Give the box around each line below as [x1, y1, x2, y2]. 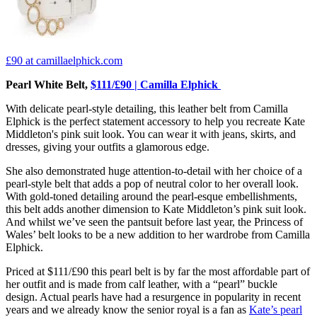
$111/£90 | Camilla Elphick [91, 79, 221, 91]
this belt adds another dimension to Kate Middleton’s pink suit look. [6, 203, 306, 216]
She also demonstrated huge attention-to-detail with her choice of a [6, 165, 302, 178]
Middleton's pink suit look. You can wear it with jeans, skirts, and [6, 128, 296, 141]
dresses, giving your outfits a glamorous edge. [6, 141, 209, 154]
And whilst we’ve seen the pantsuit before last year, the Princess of [6, 216, 303, 229]
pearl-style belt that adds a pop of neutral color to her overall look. [6, 178, 299, 190]
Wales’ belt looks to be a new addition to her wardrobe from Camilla [6, 229, 310, 241]
